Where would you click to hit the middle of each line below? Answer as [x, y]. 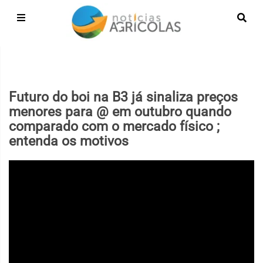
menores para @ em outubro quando [120, 112]
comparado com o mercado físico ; [114, 127]
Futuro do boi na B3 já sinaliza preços [123, 97]
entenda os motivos [69, 141]
